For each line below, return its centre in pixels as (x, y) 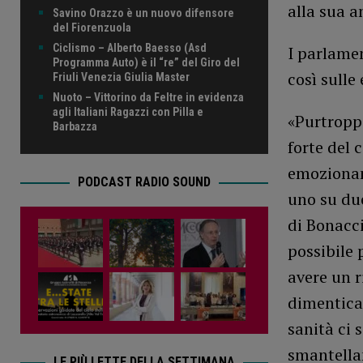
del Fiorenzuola (92, 28)
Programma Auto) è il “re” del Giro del (146, 63)
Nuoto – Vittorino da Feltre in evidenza (148, 98)
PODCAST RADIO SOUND (144, 182)
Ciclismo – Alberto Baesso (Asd (130, 48)
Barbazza (75, 127)
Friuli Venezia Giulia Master (121, 77)
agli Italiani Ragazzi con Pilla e (128, 112)
